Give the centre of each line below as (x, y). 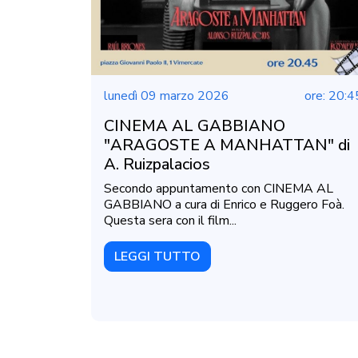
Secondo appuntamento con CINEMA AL (219, 189)
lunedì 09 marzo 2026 (167, 96)
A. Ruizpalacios (157, 165)
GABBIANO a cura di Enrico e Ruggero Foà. (224, 205)
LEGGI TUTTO (157, 257)
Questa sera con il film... (170, 221)
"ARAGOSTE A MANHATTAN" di (227, 145)
